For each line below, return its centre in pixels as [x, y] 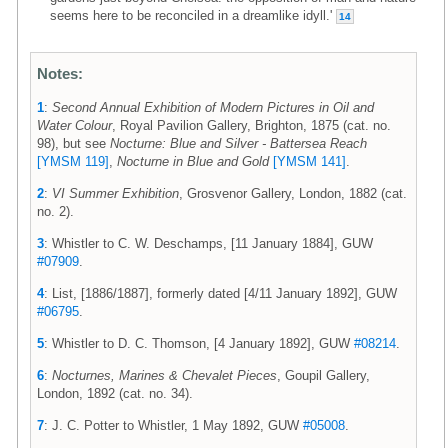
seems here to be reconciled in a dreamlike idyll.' [193, 15]
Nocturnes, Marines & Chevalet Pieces [164, 375]
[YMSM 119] [73, 161]
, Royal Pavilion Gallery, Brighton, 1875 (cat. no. [251, 125]
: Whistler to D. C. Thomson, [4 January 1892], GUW [199, 343]
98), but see [73, 143]
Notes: [60, 73]
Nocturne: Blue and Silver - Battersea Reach [238, 143]
